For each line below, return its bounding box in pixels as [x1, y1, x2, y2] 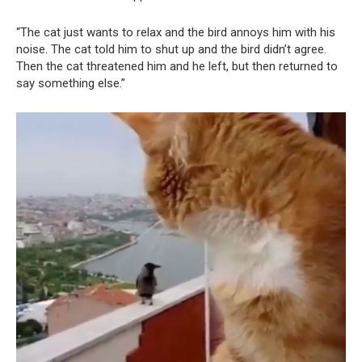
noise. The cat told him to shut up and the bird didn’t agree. [16, 42, 326, 57]
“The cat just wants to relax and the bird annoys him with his [16, 25, 335, 40]
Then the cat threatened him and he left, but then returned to [16, 59, 338, 74]
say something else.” [16, 76, 125, 91]
